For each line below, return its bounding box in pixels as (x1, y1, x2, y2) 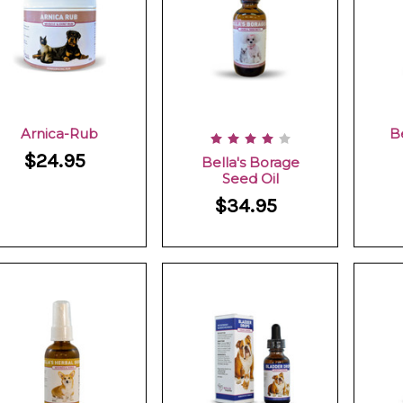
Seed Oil (221, 170, 279, 188)
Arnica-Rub (20, 125, 98, 143)
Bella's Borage (201, 154, 300, 172)
